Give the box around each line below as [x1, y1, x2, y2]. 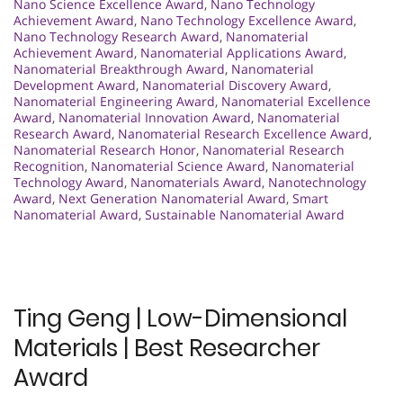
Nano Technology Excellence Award [140, 11, 354, 29]
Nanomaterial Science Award [91, 157, 265, 175]
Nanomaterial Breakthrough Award [13, 59, 225, 77]
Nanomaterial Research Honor [13, 140, 196, 158]
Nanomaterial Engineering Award [13, 92, 215, 110]
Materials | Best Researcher [13, 331, 320, 364]
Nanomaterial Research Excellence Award [118, 124, 369, 142]
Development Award [13, 76, 136, 94]
